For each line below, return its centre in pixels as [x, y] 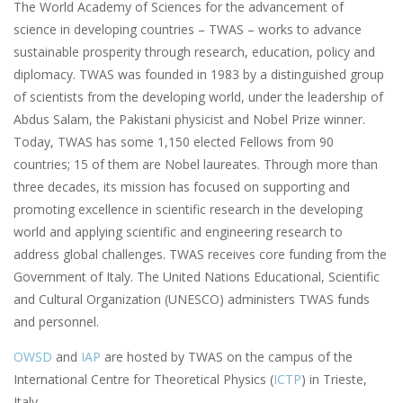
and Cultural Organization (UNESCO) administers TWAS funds [192, 300]
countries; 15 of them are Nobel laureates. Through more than [196, 165]
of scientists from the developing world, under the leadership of [198, 97]
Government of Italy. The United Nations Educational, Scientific [197, 277]
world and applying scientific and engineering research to [178, 232]
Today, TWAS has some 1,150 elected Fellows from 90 [174, 142]
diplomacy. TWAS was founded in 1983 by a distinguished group [199, 75]
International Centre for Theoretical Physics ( [143, 380]
